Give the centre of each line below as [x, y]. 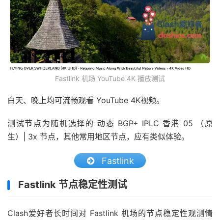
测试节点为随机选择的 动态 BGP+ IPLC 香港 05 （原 [110, 123]
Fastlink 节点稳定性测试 [73, 185]
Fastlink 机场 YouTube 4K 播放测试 [110, 78]
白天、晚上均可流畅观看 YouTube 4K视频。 [86, 100]
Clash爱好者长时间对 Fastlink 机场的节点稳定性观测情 [110, 213]
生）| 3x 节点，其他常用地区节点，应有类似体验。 [98, 137]
